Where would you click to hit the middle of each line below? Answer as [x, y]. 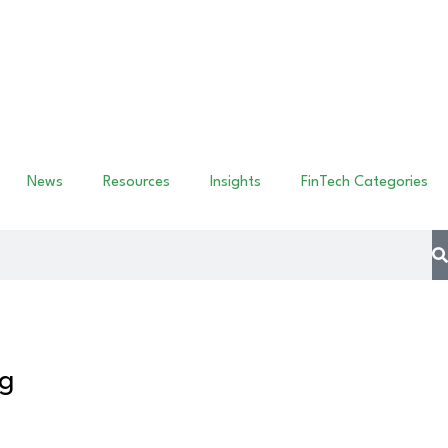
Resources [136, 182]
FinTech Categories [364, 182]
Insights [235, 182]
